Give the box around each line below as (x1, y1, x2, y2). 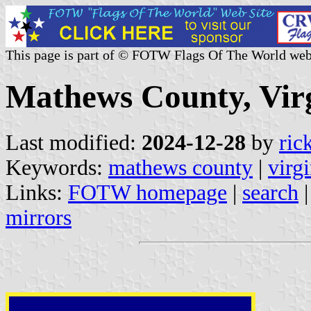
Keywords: (6, 155, 108, 180)
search (242, 180, 299, 205)
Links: (6, 180, 68, 205)
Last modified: (6, 130, 142, 155)
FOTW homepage (68, 180, 227, 205)
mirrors (6, 205, 72, 230)
